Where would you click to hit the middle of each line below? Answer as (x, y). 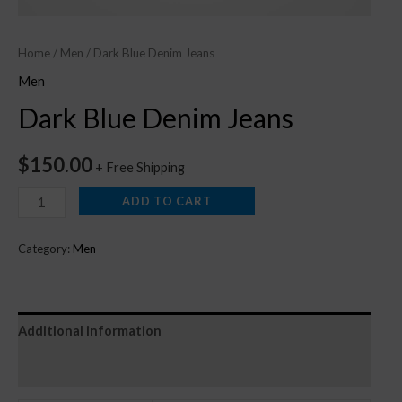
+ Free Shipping (140, 167)
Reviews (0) (53, 368)
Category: (45, 249)
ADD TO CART (166, 201)
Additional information (90, 330)
